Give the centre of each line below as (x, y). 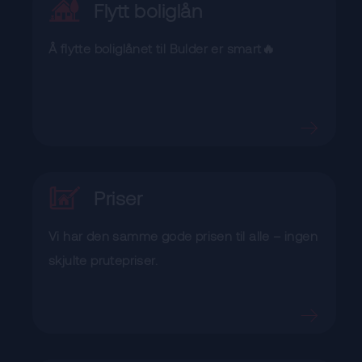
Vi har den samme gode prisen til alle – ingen (183, 236)
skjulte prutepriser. (103, 260)
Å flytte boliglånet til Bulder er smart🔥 (162, 48)
